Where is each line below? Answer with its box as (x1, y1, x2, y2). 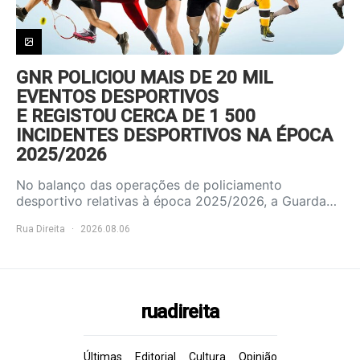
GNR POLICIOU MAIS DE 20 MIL (16, 67, 273, 88)
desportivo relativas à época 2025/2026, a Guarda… (16, 193, 337, 210)
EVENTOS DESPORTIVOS (16, 86, 219, 108)
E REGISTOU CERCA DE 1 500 (16, 105, 256, 127)
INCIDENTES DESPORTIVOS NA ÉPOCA (16, 125, 333, 146)
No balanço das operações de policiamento (16, 177, 282, 194)
